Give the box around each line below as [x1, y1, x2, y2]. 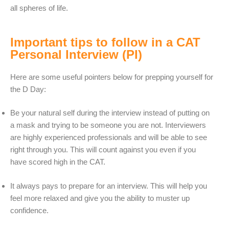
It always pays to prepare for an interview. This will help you [10, 181, 207, 190]
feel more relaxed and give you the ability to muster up [10, 193, 190, 202]
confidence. [10, 205, 49, 215]
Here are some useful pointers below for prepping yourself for [10, 72, 213, 81]
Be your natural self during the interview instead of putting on [10, 108, 210, 118]
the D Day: [10, 84, 46, 94]
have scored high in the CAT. [10, 157, 105, 167]
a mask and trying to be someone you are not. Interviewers [10, 121, 206, 130]
